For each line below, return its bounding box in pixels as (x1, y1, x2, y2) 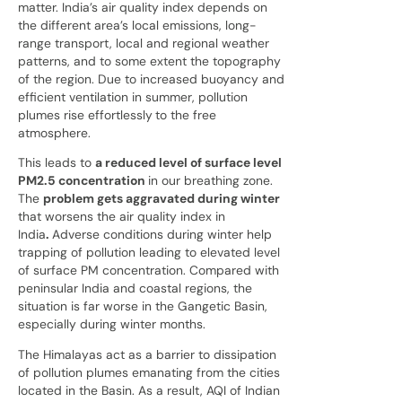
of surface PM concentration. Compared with (18, 262, 279, 279)
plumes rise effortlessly (18, 106, 153, 123)
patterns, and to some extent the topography (18, 52, 281, 69)
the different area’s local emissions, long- (18, 16, 257, 33)
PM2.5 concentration (18, 172, 148, 189)
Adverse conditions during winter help (52, 226, 272, 243)
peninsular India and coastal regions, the (18, 280, 252, 297)
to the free (155, 106, 216, 123)
